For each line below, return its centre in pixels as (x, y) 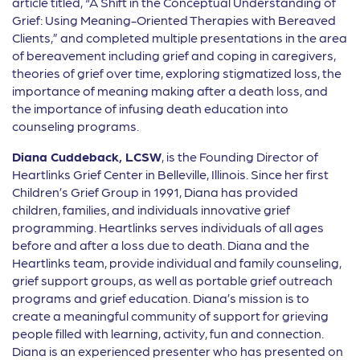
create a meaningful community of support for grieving (170, 316)
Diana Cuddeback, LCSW (87, 157)
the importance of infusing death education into (150, 108)
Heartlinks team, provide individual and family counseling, (177, 263)
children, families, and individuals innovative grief (151, 210)
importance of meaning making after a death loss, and (170, 91)
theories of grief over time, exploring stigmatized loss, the (177, 73)
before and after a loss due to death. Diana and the (161, 245)
